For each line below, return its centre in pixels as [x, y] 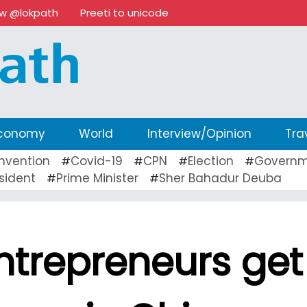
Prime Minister [97, 178]
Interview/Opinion [199, 133]
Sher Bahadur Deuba [220, 178]
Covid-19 [97, 161]
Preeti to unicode [124, 13]
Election [211, 161]
